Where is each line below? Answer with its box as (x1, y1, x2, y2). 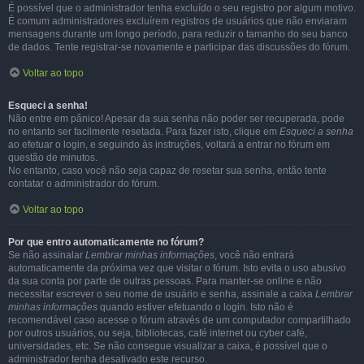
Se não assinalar (8, 249, 85, 261)
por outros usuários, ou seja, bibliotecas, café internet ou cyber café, (8, 327, 307, 339)
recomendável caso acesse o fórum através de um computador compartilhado (8, 314, 351, 326)
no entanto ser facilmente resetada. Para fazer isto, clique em (8, 126, 279, 137)
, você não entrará (214, 249, 294, 261)
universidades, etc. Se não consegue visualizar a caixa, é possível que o (8, 340, 327, 352)
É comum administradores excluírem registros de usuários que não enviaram (8, 15, 347, 27)
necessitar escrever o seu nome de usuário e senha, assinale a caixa (8, 288, 315, 300)
